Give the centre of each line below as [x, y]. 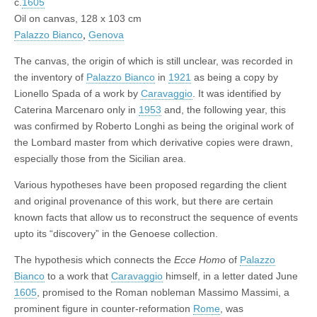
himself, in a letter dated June [230, 276]
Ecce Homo [200, 260]
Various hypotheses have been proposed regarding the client [150, 185]
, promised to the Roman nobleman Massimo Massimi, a [163, 293]
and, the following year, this [224, 110]
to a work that [78, 276]
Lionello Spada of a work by [77, 94]
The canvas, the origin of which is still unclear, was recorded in [154, 61]
